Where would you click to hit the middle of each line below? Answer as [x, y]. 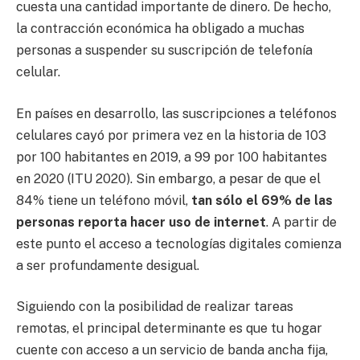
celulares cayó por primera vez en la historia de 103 [171, 135]
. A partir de [301, 222]
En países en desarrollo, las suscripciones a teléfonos [176, 113]
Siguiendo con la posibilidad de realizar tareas [155, 307]
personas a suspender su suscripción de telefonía [164, 50]
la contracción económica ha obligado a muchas [160, 28]
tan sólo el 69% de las [262, 200]
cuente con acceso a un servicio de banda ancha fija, [172, 350]
